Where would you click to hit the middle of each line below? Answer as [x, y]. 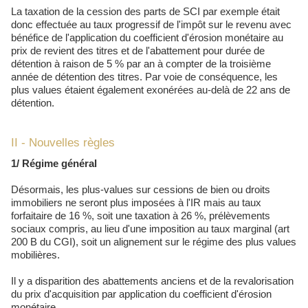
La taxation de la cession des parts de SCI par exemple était [145, 12]
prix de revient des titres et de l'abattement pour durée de [138, 51]
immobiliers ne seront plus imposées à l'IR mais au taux [136, 203]
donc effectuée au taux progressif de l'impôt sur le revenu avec [151, 25]
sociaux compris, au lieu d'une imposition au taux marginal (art [150, 229]
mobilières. [35, 255]
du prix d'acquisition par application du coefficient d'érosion [141, 294]
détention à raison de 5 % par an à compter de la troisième [141, 64]
